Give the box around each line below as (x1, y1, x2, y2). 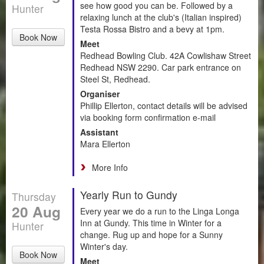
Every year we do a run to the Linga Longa (80, 204, 239, 217)
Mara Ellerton (80, 137, 130, 150)
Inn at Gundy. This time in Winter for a (80, 216, 222, 229)
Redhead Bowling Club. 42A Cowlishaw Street (80, 49, 251, 61)
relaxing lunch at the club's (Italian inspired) (80, 11, 242, 23)
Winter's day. (80, 240, 128, 252)
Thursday (12, 189, 56, 204)
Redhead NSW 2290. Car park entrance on (80, 61, 241, 73)
